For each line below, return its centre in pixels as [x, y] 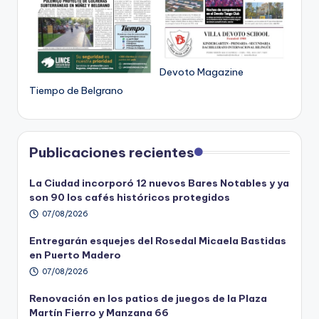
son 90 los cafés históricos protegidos [130, 198]
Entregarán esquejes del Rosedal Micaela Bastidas [158, 241]
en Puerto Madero [75, 255]
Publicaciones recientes [112, 153]
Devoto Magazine [202, 72]
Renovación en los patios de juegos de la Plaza [148, 299]
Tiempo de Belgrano [76, 91]
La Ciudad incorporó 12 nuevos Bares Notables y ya [159, 183]
